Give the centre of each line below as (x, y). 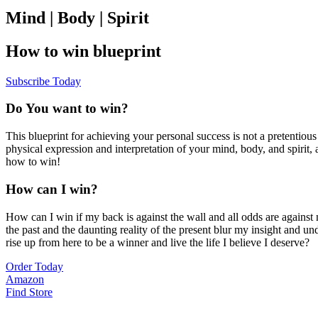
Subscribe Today (43, 81)
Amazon (25, 279)
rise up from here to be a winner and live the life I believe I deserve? (158, 242)
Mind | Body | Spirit (77, 17)
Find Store (29, 292)
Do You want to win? (67, 109)
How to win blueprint (83, 51)
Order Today (34, 266)
